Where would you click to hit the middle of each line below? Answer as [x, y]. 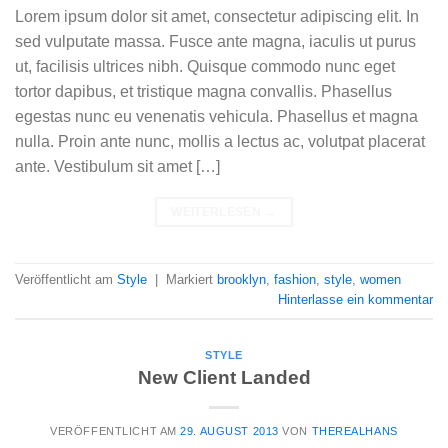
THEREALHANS [354, 431]
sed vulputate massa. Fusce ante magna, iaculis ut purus [215, 41]
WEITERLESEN [218, 211]
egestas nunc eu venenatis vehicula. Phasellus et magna [216, 116]
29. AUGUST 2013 [229, 431]
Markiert [191, 279]
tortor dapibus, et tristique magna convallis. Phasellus [203, 91]
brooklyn [241, 279]
